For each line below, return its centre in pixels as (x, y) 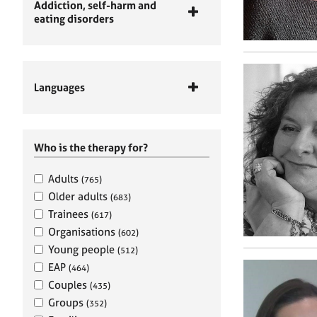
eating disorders (74, 19)
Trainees (70, 214)
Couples (69, 285)
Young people (83, 249)
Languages (59, 87)
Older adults (79, 196)
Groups (67, 302)
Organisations (83, 232)
